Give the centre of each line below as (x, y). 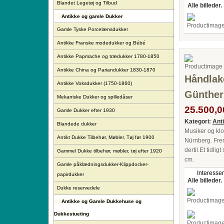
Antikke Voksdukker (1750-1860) (94, 83)
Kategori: (198, 121)
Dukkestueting (71, 214)
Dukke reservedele (78, 188)
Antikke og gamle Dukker (92, 16)
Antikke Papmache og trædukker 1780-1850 (108, 56)
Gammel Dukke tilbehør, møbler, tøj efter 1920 (109, 151)
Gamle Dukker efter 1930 (86, 110)
